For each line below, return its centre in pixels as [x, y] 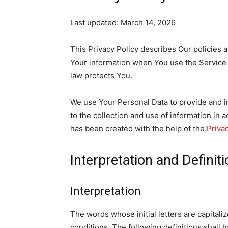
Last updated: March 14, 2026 [123, 23]
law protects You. [101, 76]
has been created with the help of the [138, 129]
